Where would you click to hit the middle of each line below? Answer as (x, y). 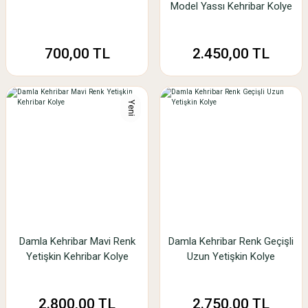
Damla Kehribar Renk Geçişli (231, 241)
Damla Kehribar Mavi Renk (77, 241)
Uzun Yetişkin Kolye (231, 256)
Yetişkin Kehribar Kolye (77, 256)
